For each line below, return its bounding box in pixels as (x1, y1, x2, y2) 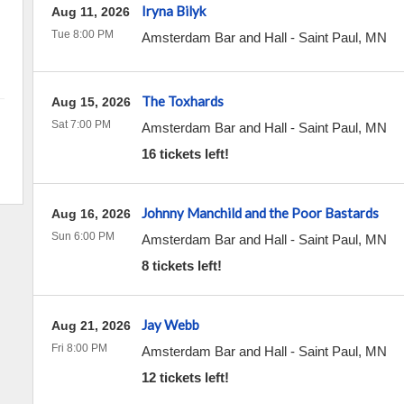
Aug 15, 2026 (50, 95, 131, 109)
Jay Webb (141, 317, 199, 333)
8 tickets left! (141, 258, 222, 273)
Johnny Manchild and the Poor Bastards (141, 205, 379, 221)
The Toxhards (141, 93, 224, 109)
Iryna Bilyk (141, 3, 206, 19)
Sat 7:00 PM (50, 118, 111, 131)
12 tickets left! (141, 370, 229, 385)
